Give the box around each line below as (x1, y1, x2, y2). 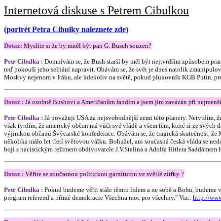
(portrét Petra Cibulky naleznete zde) (4, 25, 128, 34)
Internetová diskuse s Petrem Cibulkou (4, 4, 189, 17)
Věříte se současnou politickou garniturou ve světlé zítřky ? (25, 170, 184, 178)
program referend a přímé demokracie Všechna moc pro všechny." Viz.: (4, 194, 193, 201)
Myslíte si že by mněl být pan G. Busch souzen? (24, 42, 151, 49)
